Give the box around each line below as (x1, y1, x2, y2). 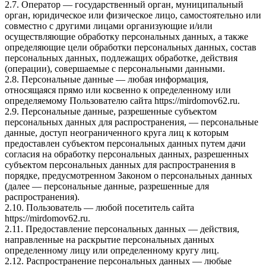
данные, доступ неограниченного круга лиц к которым (5, 127, 229, 138)
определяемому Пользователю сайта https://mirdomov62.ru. (5, 95, 240, 106)
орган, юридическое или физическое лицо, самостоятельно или (5, 9, 261, 20)
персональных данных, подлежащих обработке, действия (5, 52, 237, 63)
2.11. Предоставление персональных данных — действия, (5, 223, 239, 234)
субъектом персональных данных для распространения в (5, 159, 236, 170)
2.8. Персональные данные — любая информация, (5, 74, 208, 84)
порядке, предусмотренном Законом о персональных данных (5, 170, 252, 180)
